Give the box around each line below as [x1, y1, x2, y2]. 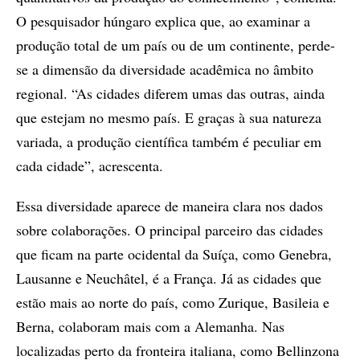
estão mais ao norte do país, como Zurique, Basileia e [16, 292, 329, 312]
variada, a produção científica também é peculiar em [16, 131, 321, 151]
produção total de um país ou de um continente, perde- [16, 35, 335, 55]
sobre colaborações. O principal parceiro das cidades [16, 219, 323, 239]
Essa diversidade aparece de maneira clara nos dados [16, 195, 323, 215]
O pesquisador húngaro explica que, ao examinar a [16, 10, 310, 31]
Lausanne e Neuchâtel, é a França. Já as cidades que [16, 268, 321, 288]
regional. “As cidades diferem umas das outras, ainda [16, 83, 325, 103]
